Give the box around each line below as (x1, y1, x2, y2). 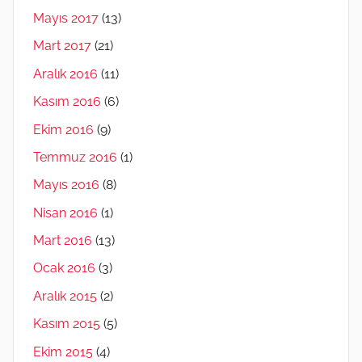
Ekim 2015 (33, 343, 93, 360)
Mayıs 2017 (33, 11, 99, 27)
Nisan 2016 (33, 204, 98, 221)
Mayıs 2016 (33, 177, 99, 193)
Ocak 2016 (33, 260, 95, 276)
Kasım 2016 (33, 94, 101, 110)
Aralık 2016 (33, 65, 98, 82)
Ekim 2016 (33, 121, 94, 137)
